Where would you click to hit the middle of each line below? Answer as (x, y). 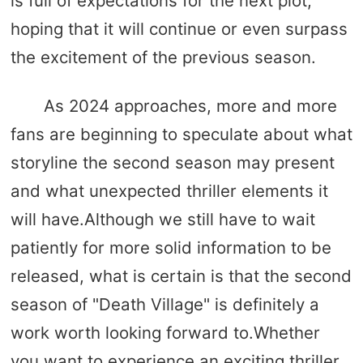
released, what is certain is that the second (181, 276)
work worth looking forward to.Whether (165, 333)
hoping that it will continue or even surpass (179, 28)
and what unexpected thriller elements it (169, 191)
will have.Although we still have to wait (162, 220)
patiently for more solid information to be (171, 248)
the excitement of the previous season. (163, 57)
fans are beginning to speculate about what (181, 135)
